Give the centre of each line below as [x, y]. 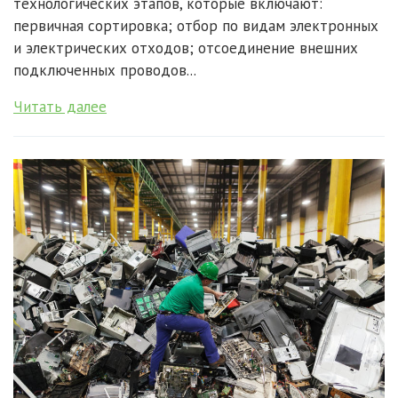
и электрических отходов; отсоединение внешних [186, 48]
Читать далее [60, 107]
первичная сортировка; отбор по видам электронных [196, 26]
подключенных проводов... [105, 71]
